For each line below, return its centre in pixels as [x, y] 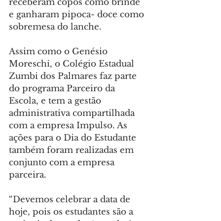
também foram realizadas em [73, 150]
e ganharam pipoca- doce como [78, 15]
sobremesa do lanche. [55, 27]
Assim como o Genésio [59, 52]
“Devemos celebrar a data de [71, 200]
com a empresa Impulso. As [69, 126]
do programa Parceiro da [63, 89]
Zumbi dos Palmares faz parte [74, 76]
